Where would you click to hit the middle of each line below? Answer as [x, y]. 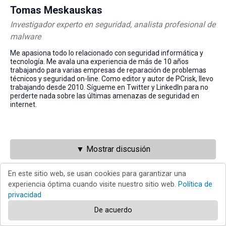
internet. [23, 105]
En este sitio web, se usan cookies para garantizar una [97, 174]
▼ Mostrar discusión [113, 149]
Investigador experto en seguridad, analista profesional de [113, 25]
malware [25, 37]
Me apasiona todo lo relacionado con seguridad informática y [107, 53]
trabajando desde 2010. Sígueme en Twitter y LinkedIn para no [109, 88]
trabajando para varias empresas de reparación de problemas [108, 70]
